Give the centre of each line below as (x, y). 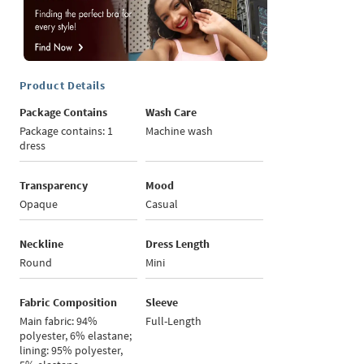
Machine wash (180, 131)
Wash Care (171, 113)
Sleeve (162, 303)
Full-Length (174, 321)
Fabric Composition (69, 303)
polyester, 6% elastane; (76, 336)
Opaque (39, 204)
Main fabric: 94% (59, 321)
